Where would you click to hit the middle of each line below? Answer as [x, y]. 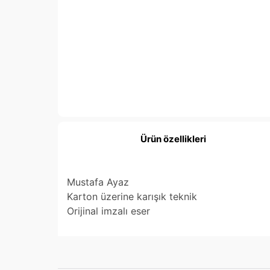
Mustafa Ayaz [98, 182]
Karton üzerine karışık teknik [133, 197]
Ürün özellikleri [174, 139]
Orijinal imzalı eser [108, 211]
